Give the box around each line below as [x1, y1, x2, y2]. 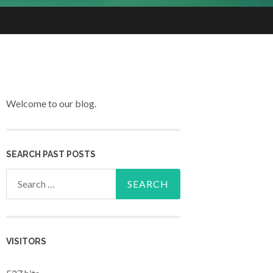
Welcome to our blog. [6, 97, 96, 110]
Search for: [6, 171, 51, 183]
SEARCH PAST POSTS [6, 149, 96, 159]
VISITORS [6, 236, 46, 246]
